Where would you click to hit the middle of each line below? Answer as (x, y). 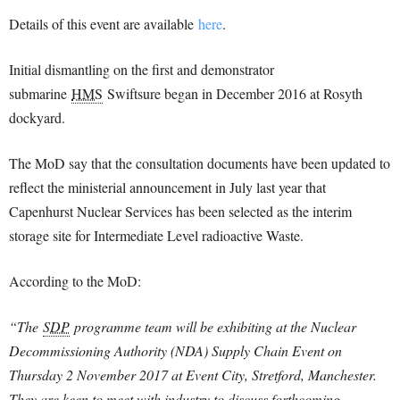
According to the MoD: (75, 281)
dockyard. (37, 117)
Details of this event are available (104, 24)
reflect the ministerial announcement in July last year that (167, 187)
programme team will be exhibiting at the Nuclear (213, 326)
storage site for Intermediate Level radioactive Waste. (156, 235)
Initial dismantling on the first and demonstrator (142, 69)
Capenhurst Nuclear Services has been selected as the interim (180, 211)
